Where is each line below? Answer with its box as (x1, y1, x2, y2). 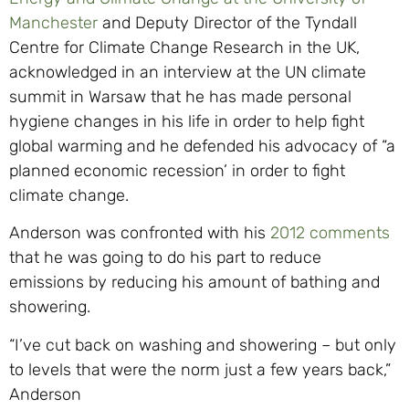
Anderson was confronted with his (9, 223, 270, 244)
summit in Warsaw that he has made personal (9, 86, 351, 107)
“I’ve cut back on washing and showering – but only (9, 334, 396, 355)
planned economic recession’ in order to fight (9, 160, 345, 181)
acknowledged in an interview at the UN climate (9, 61, 366, 82)
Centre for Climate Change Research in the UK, (9, 37, 360, 58)
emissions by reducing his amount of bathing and (9, 272, 380, 293)
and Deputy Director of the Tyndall (98, 12, 357, 33)
